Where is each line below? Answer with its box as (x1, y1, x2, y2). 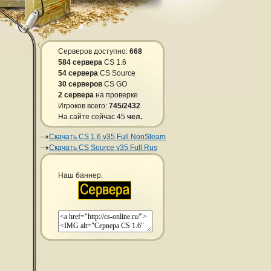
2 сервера (58, 91, 94, 99)
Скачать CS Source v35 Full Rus (49, 143, 157, 152)
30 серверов (58, 80, 102, 88)
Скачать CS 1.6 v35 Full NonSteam (49, 132, 166, 141)
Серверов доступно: (58, 47, 129, 56)
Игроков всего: (58, 102, 109, 110)
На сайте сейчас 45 (58, 113, 127, 121)
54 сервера (58, 69, 98, 77)
